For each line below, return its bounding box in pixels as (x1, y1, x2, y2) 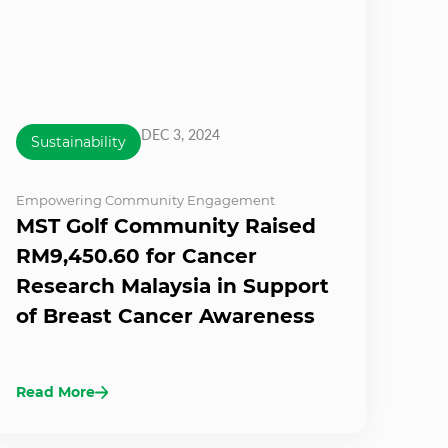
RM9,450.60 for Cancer (16, 244, 257, 269)
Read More (16, 383, 95, 402)
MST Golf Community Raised (16, 214, 316, 239)
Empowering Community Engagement (16, 192, 275, 209)
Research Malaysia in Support (16, 274, 329, 299)
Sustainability (31, 133, 126, 152)
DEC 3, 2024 (141, 126, 220, 144)
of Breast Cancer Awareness (16, 304, 315, 329)
